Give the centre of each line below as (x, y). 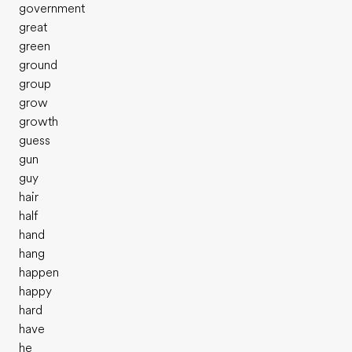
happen (39, 273)
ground (38, 65)
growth (38, 122)
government (52, 9)
